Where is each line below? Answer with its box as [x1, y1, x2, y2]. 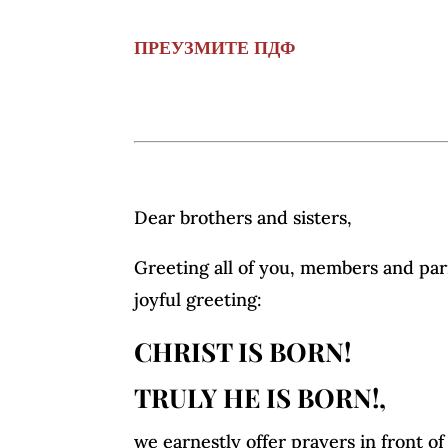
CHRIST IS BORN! [134, 334, 352, 370]
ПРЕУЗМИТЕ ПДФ [134, 36, 296, 60]
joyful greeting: [134, 288, 263, 312]
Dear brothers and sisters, [134, 206, 353, 230]
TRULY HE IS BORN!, [134, 380, 387, 416]
